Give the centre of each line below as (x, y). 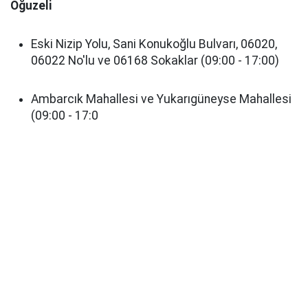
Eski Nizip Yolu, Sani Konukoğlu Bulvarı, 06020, (154, 44)
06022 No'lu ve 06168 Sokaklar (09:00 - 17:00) (155, 61)
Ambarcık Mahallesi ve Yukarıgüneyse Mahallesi (161, 99)
